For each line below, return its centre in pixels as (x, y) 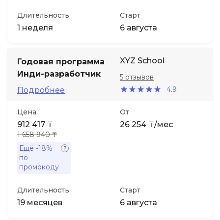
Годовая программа (61, 62)
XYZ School (142, 61)
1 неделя (35, 28)
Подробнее (41, 90)
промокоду (39, 167)
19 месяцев (40, 203)
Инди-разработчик (59, 74)
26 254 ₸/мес (146, 124)
